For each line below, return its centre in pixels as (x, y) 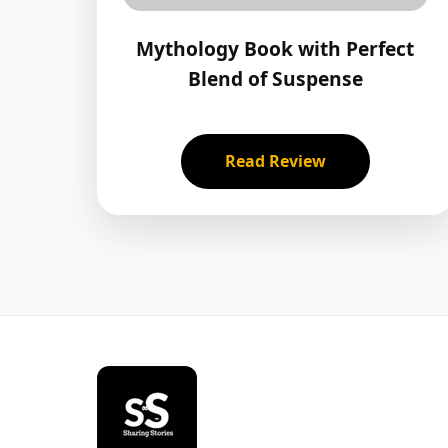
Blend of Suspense (275, 78)
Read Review (275, 160)
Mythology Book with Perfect (275, 48)
